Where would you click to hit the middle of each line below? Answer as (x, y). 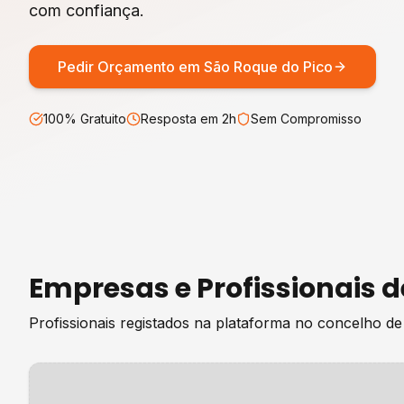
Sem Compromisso (306, 119)
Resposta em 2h (188, 119)
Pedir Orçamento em (131, 67)
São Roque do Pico (268, 67)
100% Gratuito (85, 119)
